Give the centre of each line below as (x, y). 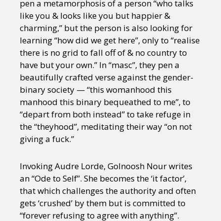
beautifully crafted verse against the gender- (107, 77)
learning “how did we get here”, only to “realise (110, 40)
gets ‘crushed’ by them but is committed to (103, 203)
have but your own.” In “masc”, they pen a (100, 65)
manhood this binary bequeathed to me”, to (105, 102)
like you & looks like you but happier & (95, 16)
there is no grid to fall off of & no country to (103, 53)
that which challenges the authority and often (108, 191)
